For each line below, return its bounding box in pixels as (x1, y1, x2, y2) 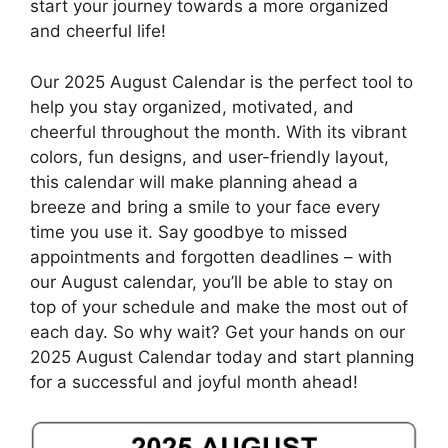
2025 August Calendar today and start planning (30, 346, 414, 367)
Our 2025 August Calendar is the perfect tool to (30, 71, 413, 92)
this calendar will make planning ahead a (30, 171, 358, 192)
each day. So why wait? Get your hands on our (30, 321, 405, 342)
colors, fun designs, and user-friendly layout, (30, 146, 389, 167)
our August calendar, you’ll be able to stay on (30, 271, 393, 292)
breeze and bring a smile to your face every (30, 196, 380, 217)
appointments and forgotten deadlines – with (30, 246, 392, 267)
